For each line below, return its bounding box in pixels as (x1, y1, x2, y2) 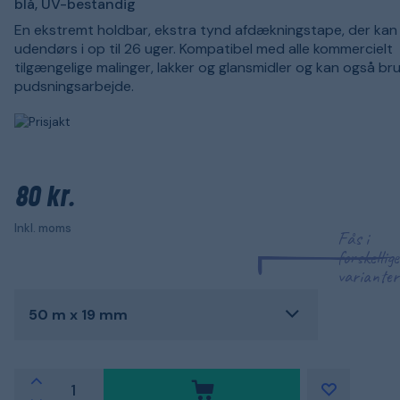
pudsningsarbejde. (14, 77, 134, 96)
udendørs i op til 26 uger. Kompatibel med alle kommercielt (14, 39, 393, 58)
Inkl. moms (14, 220, 71, 236)
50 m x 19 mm (29, 304, 128, 324)
